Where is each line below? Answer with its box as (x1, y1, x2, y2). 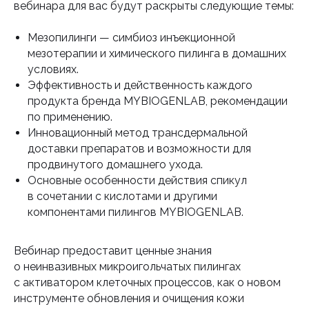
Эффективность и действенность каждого (28, 79, 252, 92)
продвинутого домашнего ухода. (28, 158, 203, 171)
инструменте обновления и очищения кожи (14, 292, 244, 305)
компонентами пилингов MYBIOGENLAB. (28, 206, 243, 219)
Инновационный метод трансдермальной (28, 126, 248, 139)
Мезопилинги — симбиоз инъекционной (28, 31, 235, 44)
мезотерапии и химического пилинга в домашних (28, 47, 286, 60)
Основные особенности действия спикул (28, 174, 247, 187)
